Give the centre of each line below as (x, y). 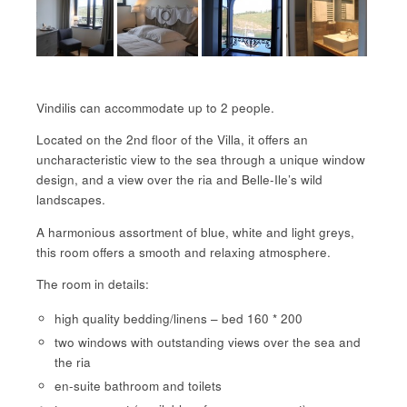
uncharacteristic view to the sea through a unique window (201, 160)
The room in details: (93, 284)
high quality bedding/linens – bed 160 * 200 (179, 318)
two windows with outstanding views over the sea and (208, 342)
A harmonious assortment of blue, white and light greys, (195, 232)
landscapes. (71, 200)
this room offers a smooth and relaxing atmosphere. (184, 252)
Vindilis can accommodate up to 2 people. (155, 107)
